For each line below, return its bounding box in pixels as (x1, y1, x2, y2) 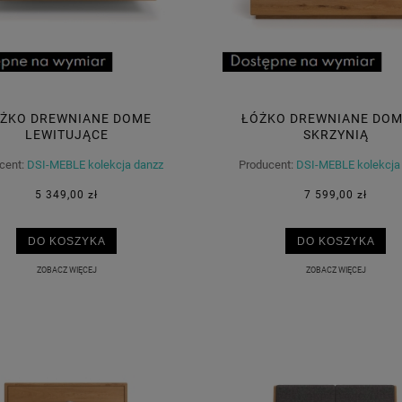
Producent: (239, 158, 293, 172)
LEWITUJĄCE (24, 127, 109, 142)
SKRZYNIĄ (302, 127, 369, 142)
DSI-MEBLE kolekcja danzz (27, 158, 163, 172)
